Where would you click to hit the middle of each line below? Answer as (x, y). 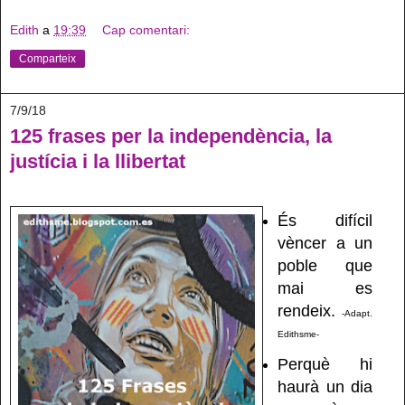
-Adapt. (358, 314)
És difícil (325, 221)
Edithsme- (298, 334)
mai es (325, 289)
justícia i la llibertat (98, 162)
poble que (325, 266)
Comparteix (47, 59)
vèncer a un (325, 244)
